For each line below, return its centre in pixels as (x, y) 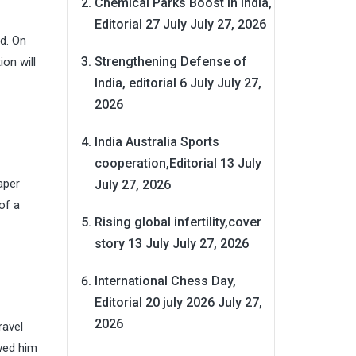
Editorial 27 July (140, 24)
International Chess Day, (165, 281)
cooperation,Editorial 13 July (178, 163)
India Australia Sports (157, 141)
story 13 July (132, 243)
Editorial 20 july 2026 (154, 302)
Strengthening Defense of (170, 61)
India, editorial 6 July (154, 83)
